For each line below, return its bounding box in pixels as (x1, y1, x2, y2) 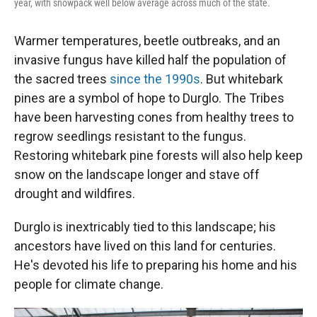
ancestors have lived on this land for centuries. (14, 238, 276, 253)
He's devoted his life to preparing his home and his (14, 258, 297, 272)
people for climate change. (14, 277, 163, 292)
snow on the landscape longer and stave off (14, 167, 260, 182)
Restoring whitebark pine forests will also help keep (14, 148, 303, 163)
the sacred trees (14, 71, 110, 86)
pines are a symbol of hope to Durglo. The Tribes (14, 91, 284, 105)
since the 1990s (110, 71, 200, 86)
